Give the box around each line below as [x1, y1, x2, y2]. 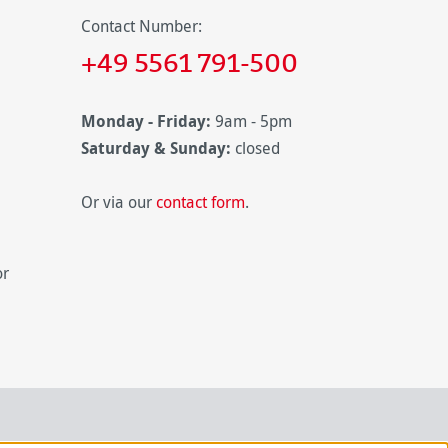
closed [231, 137, 280, 159]
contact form [156, 191, 245, 213]
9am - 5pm [211, 110, 296, 132]
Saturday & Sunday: [81, 137, 231, 159]
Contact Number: [81, 15, 202, 37]
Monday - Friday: [81, 110, 211, 132]
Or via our [81, 191, 156, 213]
